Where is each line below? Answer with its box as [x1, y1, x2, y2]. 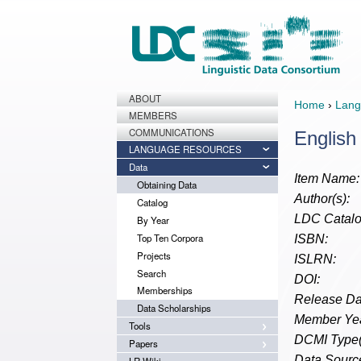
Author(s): [294, 192, 350, 205]
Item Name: [294, 172, 359, 185]
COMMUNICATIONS [129, 126, 214, 139]
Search [137, 267, 166, 280]
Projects [137, 249, 171, 262]
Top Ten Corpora [137, 231, 203, 244]
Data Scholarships [137, 301, 211, 314]
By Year [137, 214, 169, 226]
